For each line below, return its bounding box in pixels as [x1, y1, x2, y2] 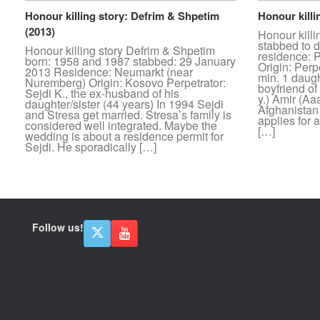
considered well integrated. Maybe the [25, 117, 217, 134]
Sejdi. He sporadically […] [25, 139, 156, 156]
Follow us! [32, 220, 84, 235]
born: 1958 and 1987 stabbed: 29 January [25, 53, 236, 70]
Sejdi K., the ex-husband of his [25, 85, 179, 102]
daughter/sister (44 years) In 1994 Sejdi [25, 96, 224, 113]
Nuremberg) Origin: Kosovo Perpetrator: [25, 74, 226, 91]
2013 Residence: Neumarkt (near [25, 64, 193, 81]
